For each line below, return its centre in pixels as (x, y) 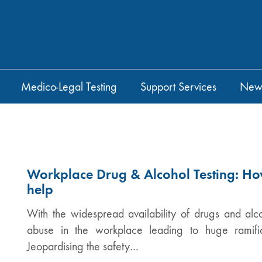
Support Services (178, 87)
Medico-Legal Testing (69, 87)
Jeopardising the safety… (83, 246)
